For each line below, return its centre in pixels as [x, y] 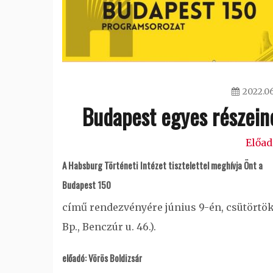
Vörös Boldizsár [115, 257]
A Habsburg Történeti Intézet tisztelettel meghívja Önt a [162, 165]
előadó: [75, 257]
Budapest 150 [87, 184]
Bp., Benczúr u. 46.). [109, 226]
